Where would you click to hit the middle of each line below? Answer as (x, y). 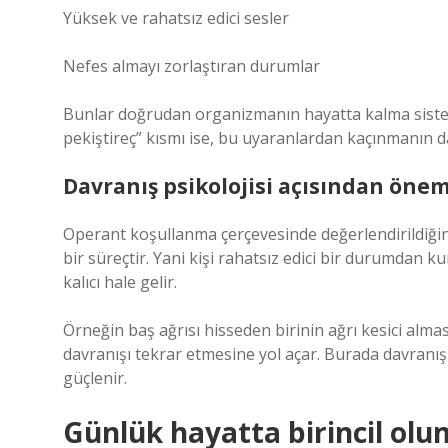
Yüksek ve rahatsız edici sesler (176, 18)
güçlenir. (95, 378)
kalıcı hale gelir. (120, 282)
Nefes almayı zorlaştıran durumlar (191, 66)
